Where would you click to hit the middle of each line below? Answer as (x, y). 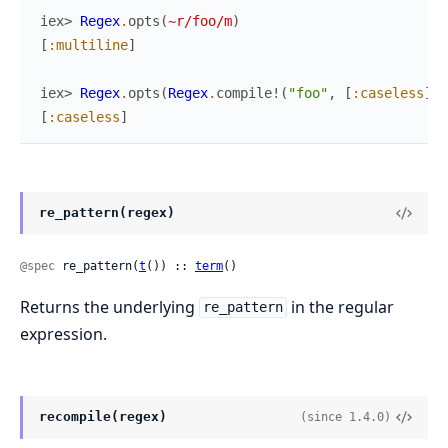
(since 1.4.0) (346, 416)
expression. (63, 333)
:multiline (88, 45)
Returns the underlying (109, 306)
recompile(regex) (103, 417)
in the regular (340, 306)
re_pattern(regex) (107, 213)
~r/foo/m (200, 21)
